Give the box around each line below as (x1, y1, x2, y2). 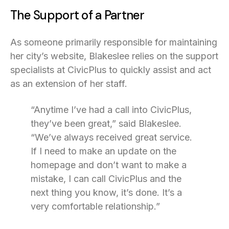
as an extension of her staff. (10, 78, 127, 89)
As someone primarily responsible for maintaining (10, 36, 217, 48)
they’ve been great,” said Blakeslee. (31, 118, 181, 129)
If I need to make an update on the (31, 145, 176, 156)
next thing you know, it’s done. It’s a (31, 187, 182, 198)
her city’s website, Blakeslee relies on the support (10, 50, 218, 61)
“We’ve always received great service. (31, 131, 192, 143)
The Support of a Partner (10, 7, 145, 23)
